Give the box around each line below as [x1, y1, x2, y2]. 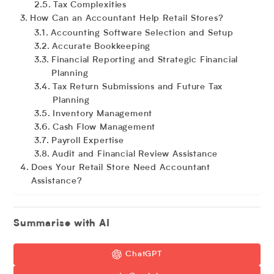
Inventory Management [52, 109, 153, 118]
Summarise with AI [13, 219, 111, 229]
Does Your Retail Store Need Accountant [31, 163, 211, 172]
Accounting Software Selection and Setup [50, 29, 234, 37]
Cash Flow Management [52, 123, 156, 131]
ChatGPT [125, 250, 163, 258]
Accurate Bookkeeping [51, 42, 151, 51]
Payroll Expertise [51, 136, 124, 145]
